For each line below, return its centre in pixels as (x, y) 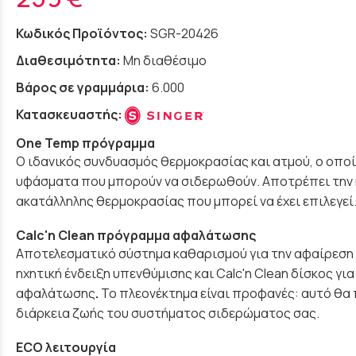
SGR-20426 (184, 33)
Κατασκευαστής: (70, 114)
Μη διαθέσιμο (165, 60)
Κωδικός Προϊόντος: (82, 33)
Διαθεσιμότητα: (68, 60)
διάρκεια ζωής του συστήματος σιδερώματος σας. (168, 313)
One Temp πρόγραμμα (85, 143)
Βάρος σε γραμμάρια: (83, 87)
